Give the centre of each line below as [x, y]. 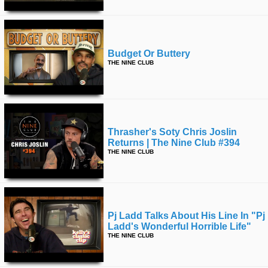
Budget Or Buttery [149, 54]
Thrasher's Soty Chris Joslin [172, 132]
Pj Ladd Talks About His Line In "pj [186, 216]
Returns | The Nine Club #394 [174, 143]
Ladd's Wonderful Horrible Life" [179, 226]
